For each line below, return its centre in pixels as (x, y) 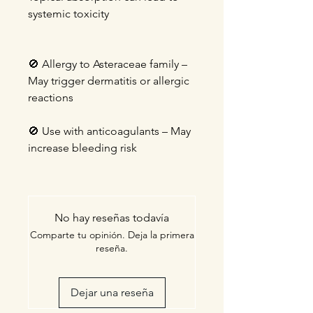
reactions (51, 97)
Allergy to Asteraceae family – (113, 64)
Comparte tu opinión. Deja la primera (112, 235)
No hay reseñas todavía (112, 218)
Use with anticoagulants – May (115, 131)
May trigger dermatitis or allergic (109, 81)
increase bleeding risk (82, 148)
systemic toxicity (70, 14)
